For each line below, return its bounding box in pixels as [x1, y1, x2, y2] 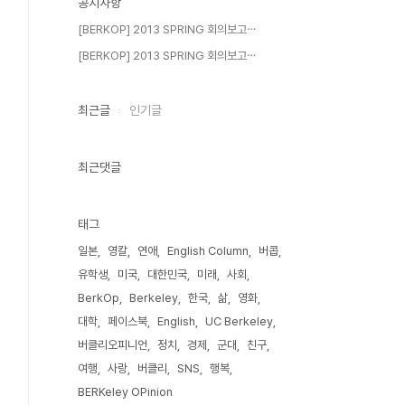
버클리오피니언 [78, 338, 147, 352]
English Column [167, 244, 249, 258]
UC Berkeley [205, 315, 273, 328]
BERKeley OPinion [78, 385, 173, 399]
